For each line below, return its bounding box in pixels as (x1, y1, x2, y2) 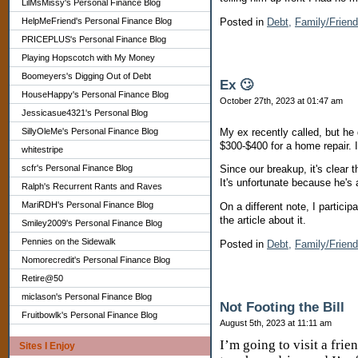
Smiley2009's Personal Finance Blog (22, 218, 162, 228)
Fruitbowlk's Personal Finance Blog (22, 310, 157, 320)
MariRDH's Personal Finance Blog (22, 200, 153, 209)
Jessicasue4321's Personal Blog (22, 108, 148, 117)
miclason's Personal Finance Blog (22, 292, 152, 301)
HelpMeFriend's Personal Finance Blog (22, 16, 172, 26)
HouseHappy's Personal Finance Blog (22, 89, 169, 99)
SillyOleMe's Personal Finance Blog (22, 126, 158, 136)
